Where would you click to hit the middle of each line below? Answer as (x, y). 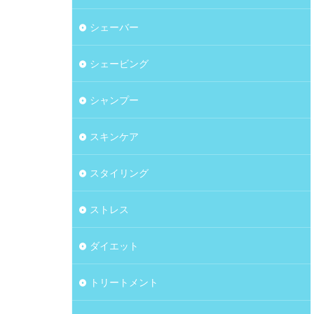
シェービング (119, 63)
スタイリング (119, 173)
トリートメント (124, 282)
